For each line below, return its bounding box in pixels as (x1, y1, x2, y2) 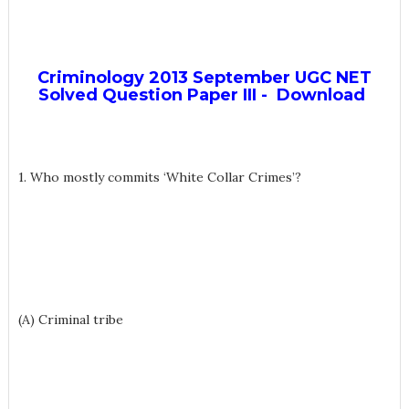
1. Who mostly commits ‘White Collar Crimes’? (17, 169, 301, 185)
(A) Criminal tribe (17, 311, 123, 328)
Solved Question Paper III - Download (38, 85, 371, 105)
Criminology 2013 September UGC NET (37, 68, 372, 88)
